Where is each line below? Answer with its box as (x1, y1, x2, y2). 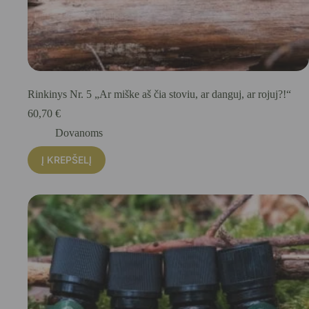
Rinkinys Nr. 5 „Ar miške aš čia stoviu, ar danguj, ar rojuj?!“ (28, 88, 291, 101)
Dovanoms (55, 127, 103, 139)
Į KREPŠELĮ (41, 154, 92, 166)
